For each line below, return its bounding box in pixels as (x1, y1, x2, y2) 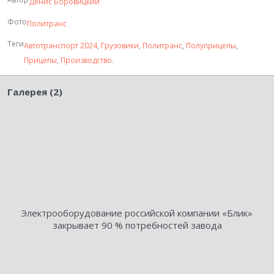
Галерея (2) (7, 86, 62, 98)
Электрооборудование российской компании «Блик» (21, 207, 253, 220)
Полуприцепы (186, 40, 236, 51)
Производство (61, 55, 112, 66)
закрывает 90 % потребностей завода (52, 219, 222, 232)
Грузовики (101, 40, 139, 51)
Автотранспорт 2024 (24, 40, 97, 51)
